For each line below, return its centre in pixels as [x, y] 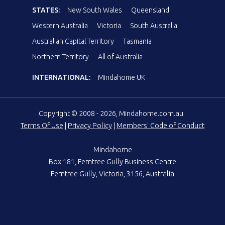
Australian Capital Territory [73, 41]
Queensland [150, 10]
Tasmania [137, 41]
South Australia [154, 25]
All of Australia [120, 57]
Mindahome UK [122, 77]
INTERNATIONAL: [61, 77]
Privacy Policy [90, 125]
